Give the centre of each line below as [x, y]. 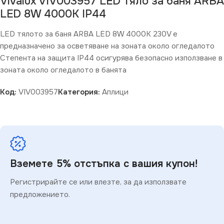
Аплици [115, 92]
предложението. [40, 195]
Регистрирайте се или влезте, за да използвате [98, 182]
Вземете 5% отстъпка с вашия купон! [104, 164]
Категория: [79, 92]
